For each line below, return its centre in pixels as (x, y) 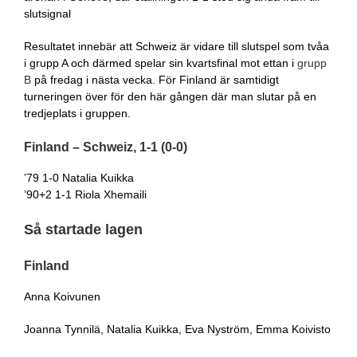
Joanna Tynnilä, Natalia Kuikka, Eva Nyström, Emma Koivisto (177, 329)
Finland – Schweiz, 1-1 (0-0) (106, 147)
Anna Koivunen (62, 296)
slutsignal (47, 14)
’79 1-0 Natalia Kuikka (79, 178)
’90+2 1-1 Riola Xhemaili (85, 194)
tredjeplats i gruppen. (77, 113)
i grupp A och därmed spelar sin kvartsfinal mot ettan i (161, 63)
